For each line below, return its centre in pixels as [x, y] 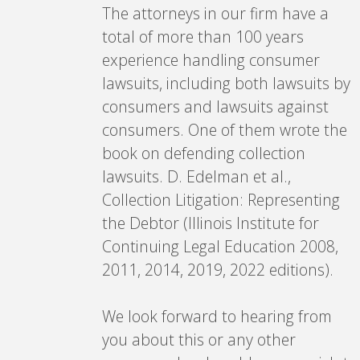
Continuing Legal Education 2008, [220, 246]
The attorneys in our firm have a [215, 13]
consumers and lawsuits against [215, 106]
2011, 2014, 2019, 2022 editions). [217, 269]
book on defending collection [203, 153]
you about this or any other [198, 339]
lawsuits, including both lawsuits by [226, 83]
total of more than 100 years [202, 36]
